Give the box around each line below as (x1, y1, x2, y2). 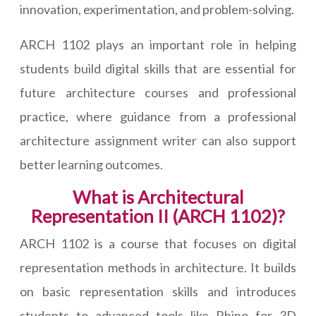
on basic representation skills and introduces (20, 284, 296, 300)
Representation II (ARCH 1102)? (31, 205, 285, 227)
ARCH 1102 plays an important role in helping (20, 37, 296, 53)
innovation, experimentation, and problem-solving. (20, 1, 294, 18)
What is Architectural (73, 186, 243, 208)
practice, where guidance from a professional (20, 109, 296, 125)
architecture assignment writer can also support (20, 133, 296, 149)
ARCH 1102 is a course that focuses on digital (20, 236, 296, 252)
